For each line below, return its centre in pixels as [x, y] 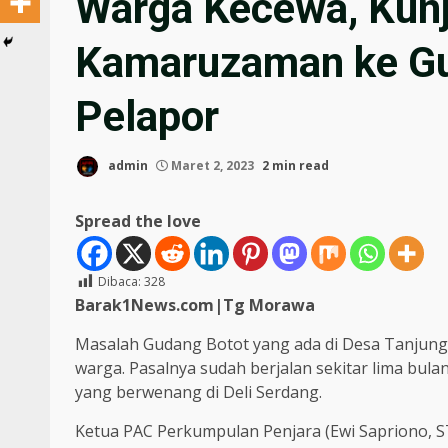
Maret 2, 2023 [212, 166]
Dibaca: [119, 282]
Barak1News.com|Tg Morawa [195, 305]
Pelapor [147, 117]
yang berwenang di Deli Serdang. [198, 392]
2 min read [295, 166]
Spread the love [138, 221]
